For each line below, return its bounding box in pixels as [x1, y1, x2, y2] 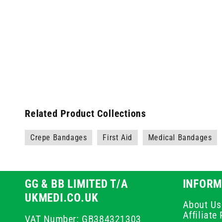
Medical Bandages [148, 133, 212, 142]
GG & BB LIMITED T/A [25, 177, 128, 191]
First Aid [103, 133, 132, 142]
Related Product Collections [25, 108, 147, 119]
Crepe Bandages [30, 133, 87, 142]
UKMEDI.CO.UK [25, 191, 99, 205]
